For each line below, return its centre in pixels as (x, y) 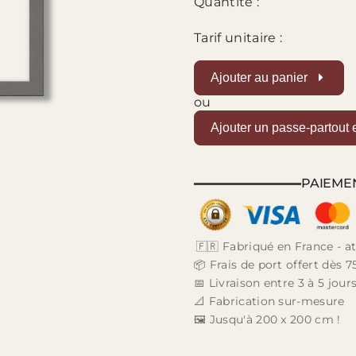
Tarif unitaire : (238, 38)
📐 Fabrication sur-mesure (269, 301)
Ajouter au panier (261, 77)
